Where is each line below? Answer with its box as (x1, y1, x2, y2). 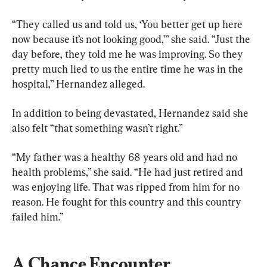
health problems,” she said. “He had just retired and (12, 166, 246, 179)
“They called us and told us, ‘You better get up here (12, 18, 245, 31)
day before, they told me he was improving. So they (12, 48, 246, 61)
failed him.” (12, 210, 64, 223)
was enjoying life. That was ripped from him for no (12, 181, 242, 194)
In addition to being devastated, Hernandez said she (12, 107, 251, 120)
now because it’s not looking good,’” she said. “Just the (12, 33, 253, 46)
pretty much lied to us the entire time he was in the (12, 63, 246, 76)
